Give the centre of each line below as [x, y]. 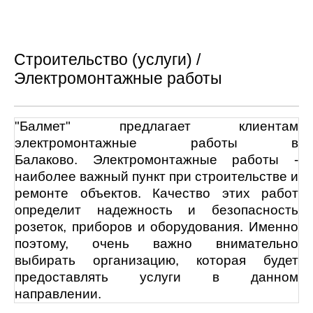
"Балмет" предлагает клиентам [156, 126]
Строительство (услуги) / [107, 59]
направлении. [58, 293]
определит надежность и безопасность [156, 210]
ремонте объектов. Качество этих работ [156, 193]
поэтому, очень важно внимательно [156, 243]
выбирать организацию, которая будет [156, 260]
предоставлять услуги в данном [156, 277]
